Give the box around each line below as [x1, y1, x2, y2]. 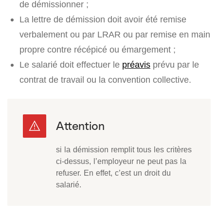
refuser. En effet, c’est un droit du [56, 168, 171, 178]
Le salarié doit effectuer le [19, 59, 122, 70]
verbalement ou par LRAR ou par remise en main [19, 29, 210, 40]
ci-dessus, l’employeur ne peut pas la [56, 156, 186, 166]
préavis [122, 59, 150, 70]
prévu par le [150, 59, 199, 70]
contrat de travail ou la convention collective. [19, 74, 191, 85]
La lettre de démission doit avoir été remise [19, 14, 186, 25]
